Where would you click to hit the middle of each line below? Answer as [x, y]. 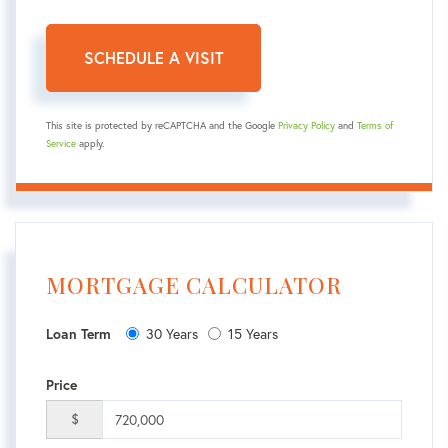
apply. [90, 143]
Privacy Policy [306, 125]
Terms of [375, 125]
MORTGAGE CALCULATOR [194, 284]
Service [61, 143]
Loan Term [78, 333]
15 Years [253, 333]
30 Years [172, 333]
